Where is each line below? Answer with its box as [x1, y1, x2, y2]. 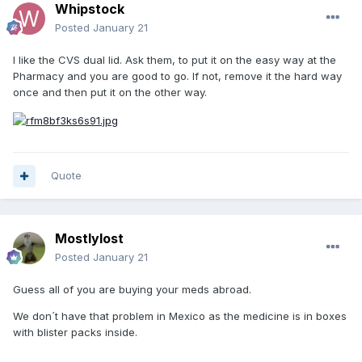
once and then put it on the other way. [13, 86, 207, 99]
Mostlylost [55, 230, 124, 247]
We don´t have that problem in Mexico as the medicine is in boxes [13, 309, 347, 323]
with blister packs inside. [13, 326, 141, 339]
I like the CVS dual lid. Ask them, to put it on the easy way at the [13, 53, 336, 67]
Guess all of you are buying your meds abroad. [13, 283, 251, 297]
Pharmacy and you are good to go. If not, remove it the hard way [13, 69, 342, 83]
